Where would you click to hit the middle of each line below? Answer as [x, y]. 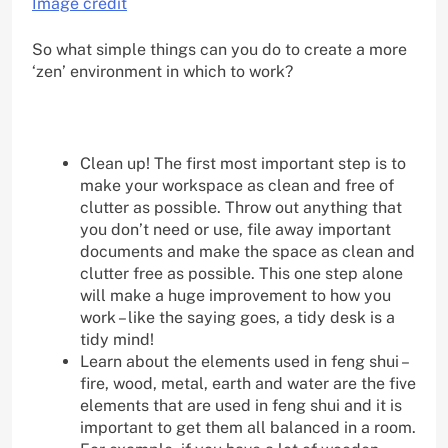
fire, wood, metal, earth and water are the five [248, 383]
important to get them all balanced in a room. [248, 427]
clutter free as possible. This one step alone [241, 273]
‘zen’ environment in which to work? [162, 71]
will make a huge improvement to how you [235, 295]
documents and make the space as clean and [247, 251]
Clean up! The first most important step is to [243, 163]
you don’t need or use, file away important [235, 229]
